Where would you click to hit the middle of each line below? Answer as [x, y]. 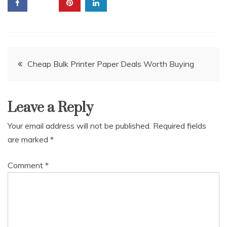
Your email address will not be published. [79, 125]
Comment [26, 165]
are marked [29, 139]
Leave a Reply [50, 107]
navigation [48, 87]
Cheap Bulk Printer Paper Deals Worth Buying [111, 64]
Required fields [180, 125]
